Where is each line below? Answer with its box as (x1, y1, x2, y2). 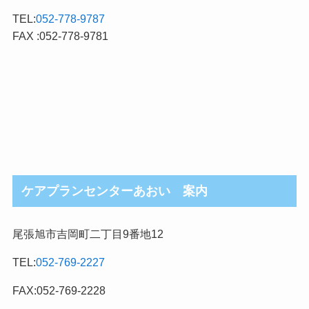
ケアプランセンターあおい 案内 (21, 184, 208, 199)
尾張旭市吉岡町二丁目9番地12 (12, 227, 163, 240)
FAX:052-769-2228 (12, 284, 106, 297)
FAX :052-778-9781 (12, 29, 108, 42)
